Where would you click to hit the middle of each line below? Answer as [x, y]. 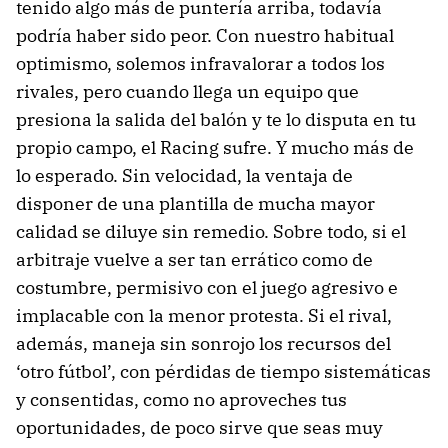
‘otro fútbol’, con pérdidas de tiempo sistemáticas [223, 371]
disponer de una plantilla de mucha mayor [195, 203]
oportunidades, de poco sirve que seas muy [199, 427]
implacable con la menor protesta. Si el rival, [204, 315]
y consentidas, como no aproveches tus [181, 399]
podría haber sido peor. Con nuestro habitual [205, 35]
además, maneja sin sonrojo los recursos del [203, 343]
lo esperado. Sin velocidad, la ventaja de [184, 175]
